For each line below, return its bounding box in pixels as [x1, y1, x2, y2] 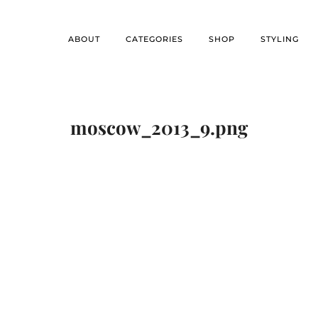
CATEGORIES [126, 34, 183, 44]
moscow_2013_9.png [70, 115, 248, 140]
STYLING [261, 34, 299, 44]
